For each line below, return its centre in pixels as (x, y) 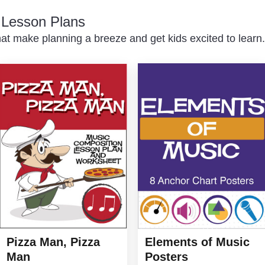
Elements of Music (197, 242)
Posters (167, 256)
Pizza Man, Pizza (53, 242)
